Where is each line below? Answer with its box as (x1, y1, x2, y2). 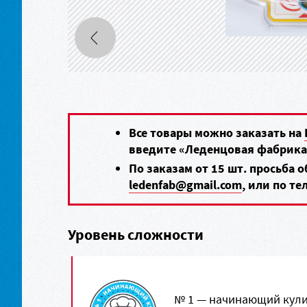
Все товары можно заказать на (129, 125, 305, 140)
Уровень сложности (68, 225, 204, 244)
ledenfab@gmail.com (129, 177, 243, 193)
